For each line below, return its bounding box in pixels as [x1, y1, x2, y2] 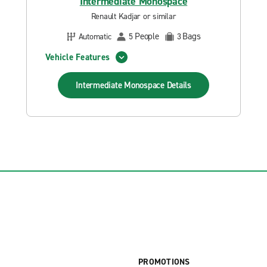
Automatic [78, 30, 111, 42]
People [135, 30, 159, 42]
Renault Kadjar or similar [91, 11, 176, 22]
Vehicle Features [45, 51, 110, 63]
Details [166, 79, 191, 91]
